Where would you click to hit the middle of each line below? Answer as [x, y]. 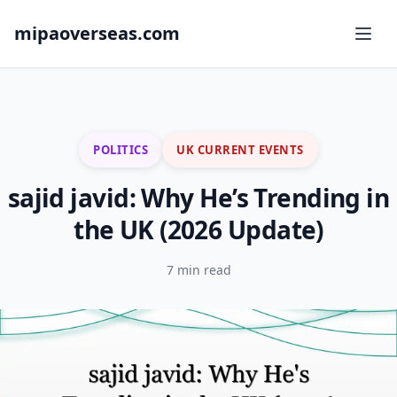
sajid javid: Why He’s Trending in [198, 198]
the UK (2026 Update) [198, 230]
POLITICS [121, 149]
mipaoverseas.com [97, 33]
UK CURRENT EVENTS [240, 149]
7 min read [198, 270]
